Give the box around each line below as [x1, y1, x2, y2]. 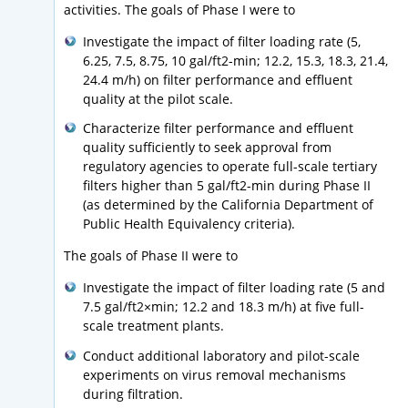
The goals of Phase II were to [64, 247, 238, 265]
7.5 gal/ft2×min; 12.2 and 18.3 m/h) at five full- [83, 298, 364, 316]
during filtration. [83, 384, 183, 403]
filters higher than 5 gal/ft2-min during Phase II [83, 177, 371, 195]
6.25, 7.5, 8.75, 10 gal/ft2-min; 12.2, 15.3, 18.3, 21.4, [83, 52, 388, 70]
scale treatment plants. [83, 317, 224, 335]
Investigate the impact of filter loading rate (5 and [83, 279, 385, 297]
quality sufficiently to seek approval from [83, 138, 331, 157]
